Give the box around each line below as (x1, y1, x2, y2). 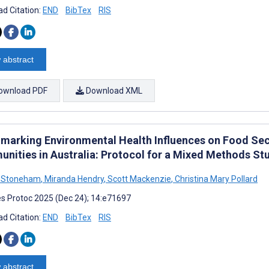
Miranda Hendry (43, 174, 104, 184)
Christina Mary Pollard (173, 174, 258, 184)
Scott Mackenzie (106, 174, 171, 184)
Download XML (84, 85, 142, 95)
